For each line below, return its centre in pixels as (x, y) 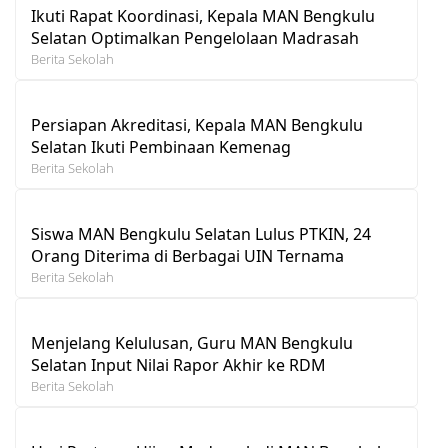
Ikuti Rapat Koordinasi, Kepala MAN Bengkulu (203, 15)
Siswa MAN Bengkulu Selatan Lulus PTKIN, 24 (201, 233)
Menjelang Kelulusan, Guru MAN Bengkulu (192, 342)
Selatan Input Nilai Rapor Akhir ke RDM (178, 364)
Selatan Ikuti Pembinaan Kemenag (161, 146)
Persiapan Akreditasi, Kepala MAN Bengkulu (197, 124)
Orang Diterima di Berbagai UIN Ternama (187, 255)
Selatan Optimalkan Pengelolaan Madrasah (195, 37)
